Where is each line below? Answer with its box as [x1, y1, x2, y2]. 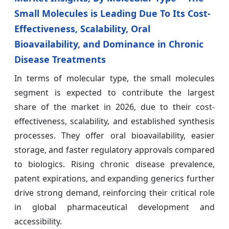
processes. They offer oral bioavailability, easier [14, 130, 215, 142]
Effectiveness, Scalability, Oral [14, 22, 150, 35]
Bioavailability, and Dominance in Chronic [14, 38, 203, 51]
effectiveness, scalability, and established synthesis [14, 116, 215, 127]
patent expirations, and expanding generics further [14, 173, 215, 185]
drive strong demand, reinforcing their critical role [14, 187, 215, 199]
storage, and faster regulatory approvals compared [14, 144, 215, 156]
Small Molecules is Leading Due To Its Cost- [14, 7, 211, 20]
